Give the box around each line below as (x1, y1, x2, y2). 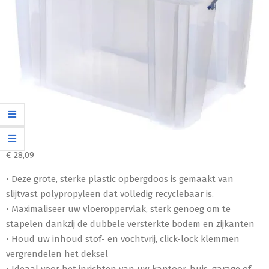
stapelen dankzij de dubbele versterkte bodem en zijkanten (6, 218, 255, 229)
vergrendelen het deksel (6, 248, 108, 259)
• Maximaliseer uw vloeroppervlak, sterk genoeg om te (6, 203, 231, 214)
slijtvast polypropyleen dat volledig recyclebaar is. (6, 188, 214, 199)
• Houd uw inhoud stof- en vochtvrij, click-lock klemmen (6, 233, 240, 244)
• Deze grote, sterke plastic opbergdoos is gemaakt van (6, 173, 234, 184)
